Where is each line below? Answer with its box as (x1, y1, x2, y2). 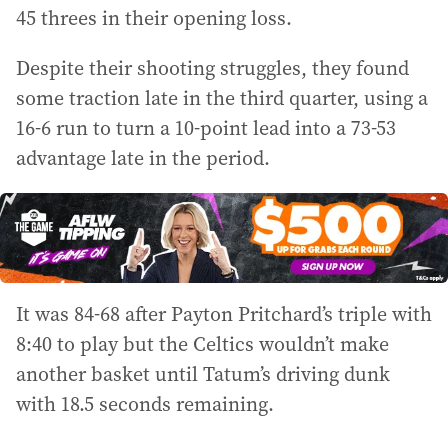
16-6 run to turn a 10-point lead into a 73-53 (16, 114, 396, 142)
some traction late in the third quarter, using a (16, 84, 428, 112)
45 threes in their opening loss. (16, 4, 292, 32)
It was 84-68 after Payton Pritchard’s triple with (16, 300, 432, 329)
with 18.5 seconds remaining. (16, 390, 274, 419)
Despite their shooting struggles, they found (16, 54, 409, 82)
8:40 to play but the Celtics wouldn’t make (16, 330, 389, 359)
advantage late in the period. (16, 144, 270, 172)
